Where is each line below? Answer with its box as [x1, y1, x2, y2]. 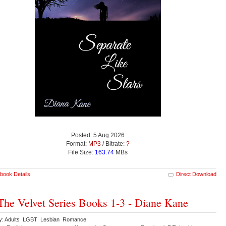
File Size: [68, 149, 95, 156]
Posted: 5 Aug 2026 [71, 132, 125, 139]
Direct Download [176, 171, 216, 178]
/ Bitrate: [101, 140, 126, 148]
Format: [66, 140, 88, 148]
